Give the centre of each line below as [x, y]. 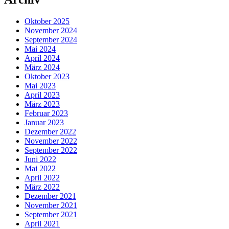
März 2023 [42, 104]
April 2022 [42, 178]
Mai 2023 [40, 86]
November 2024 [51, 31]
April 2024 [42, 58]
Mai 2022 [40, 169]
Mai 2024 [40, 49]
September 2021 [51, 215]
